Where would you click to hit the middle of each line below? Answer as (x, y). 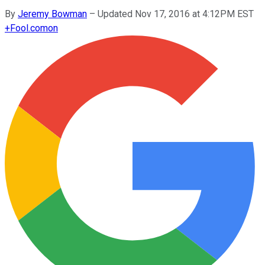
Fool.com (29, 28)
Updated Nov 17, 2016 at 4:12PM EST (176, 14)
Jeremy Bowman (52, 14)
